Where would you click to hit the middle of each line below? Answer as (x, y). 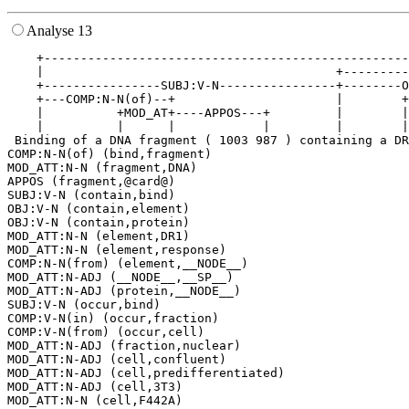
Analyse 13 (59, 31)
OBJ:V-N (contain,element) (99, 209)
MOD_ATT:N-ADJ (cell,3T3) (95, 387)
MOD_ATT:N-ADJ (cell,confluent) (117, 360)
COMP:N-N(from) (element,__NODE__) (128, 264)
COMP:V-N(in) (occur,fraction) (113, 319)
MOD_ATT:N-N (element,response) (117, 250)
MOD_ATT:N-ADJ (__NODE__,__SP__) (121, 278)
